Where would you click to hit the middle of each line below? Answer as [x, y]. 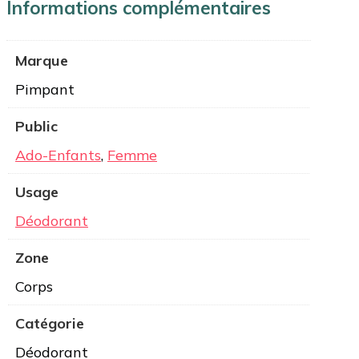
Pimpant [45, 90]
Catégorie [50, 324]
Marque [42, 61]
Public [36, 127]
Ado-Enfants [58, 155]
